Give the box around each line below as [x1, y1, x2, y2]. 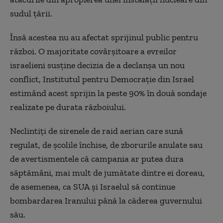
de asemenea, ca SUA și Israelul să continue [10, 181, 175, 192]
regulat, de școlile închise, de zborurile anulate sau [10, 139, 203, 150]
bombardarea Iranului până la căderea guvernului [10, 195, 202, 206]
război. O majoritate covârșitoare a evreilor [10, 45, 177, 57]
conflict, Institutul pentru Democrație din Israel [10, 73, 194, 85]
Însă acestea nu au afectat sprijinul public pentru [10, 31, 198, 43]
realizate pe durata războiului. [10, 101, 126, 112]
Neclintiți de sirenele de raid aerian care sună [10, 125, 183, 136]
